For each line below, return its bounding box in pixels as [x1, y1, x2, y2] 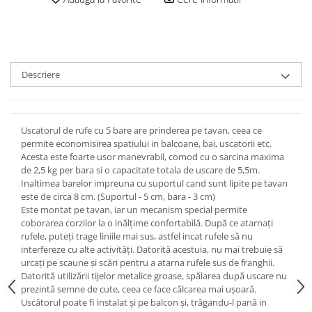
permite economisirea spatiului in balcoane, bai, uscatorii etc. [21, 137, 272, 150]
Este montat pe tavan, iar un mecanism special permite [21, 203, 247, 217]
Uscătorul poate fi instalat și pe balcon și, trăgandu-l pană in [21, 296, 267, 309]
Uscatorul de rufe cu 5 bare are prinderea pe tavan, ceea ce [21, 124, 262, 137]
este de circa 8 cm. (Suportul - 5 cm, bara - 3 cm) [21, 190, 215, 203]
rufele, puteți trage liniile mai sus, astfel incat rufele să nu [21, 230, 253, 243]
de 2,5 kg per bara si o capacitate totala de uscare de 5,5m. [21, 164, 260, 177]
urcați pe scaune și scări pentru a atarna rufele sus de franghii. [21, 256, 274, 270]
